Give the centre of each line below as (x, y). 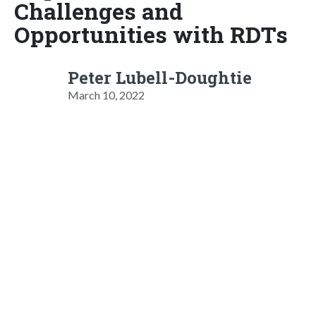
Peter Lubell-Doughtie (160, 77)
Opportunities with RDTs (151, 34)
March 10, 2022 (106, 95)
